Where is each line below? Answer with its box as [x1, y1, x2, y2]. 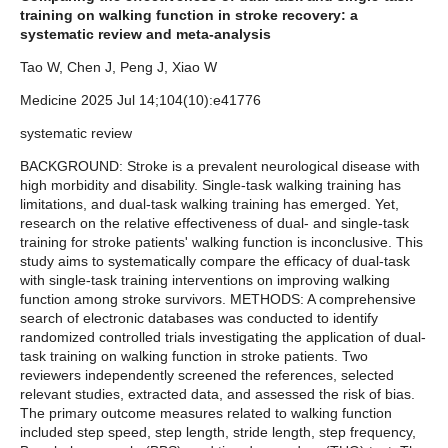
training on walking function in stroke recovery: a [20, 7, 358, 24]
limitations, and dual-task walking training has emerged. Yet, [20, 196, 399, 213]
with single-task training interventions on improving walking [20, 272, 390, 289]
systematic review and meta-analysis [20, 26, 271, 43]
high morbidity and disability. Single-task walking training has [20, 177, 401, 194]
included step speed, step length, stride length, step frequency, [20, 424, 416, 441]
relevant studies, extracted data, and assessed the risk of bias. [20, 386, 415, 403]
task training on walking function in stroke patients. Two [20, 348, 368, 365]
